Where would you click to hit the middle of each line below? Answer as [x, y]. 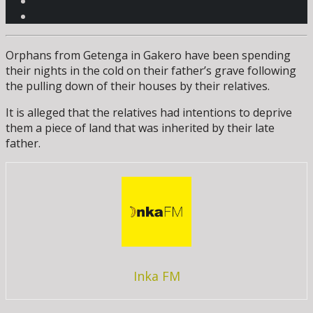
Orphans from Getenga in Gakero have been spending [148, 56]
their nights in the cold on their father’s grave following [151, 71]
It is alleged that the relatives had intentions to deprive [149, 113]
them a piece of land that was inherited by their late [140, 128]
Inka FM [156, 276]
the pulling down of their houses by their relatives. [138, 86]
